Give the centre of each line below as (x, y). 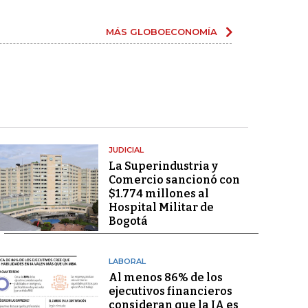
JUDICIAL (126, 150)
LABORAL (127, 261)
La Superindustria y (163, 166)
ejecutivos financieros (170, 291)
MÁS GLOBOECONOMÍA (162, 32)
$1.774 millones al (158, 194)
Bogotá (128, 221)
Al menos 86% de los (165, 277)
